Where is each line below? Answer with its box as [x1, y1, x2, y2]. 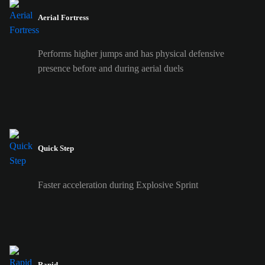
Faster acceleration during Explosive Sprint [38, 179, 198, 190]
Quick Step [38, 144, 74, 153]
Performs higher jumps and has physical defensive [38, 49, 224, 59]
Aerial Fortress [38, 12, 89, 22]
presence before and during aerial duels [38, 63, 183, 74]
